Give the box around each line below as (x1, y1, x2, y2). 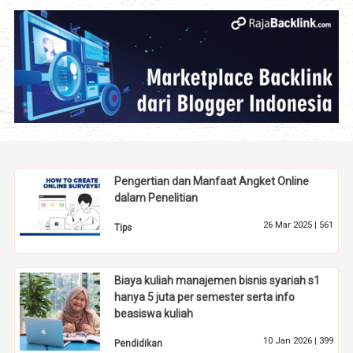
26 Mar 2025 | (262, 219, 319, 230)
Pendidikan (114, 337, 163, 349)
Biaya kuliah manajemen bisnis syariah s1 (114, 273, 321, 287)
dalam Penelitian (114, 191, 199, 204)
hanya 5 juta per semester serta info (114, 290, 295, 303)
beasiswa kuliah (114, 307, 194, 320)
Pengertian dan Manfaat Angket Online (114, 174, 310, 188)
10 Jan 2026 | (262, 335, 319, 346)
